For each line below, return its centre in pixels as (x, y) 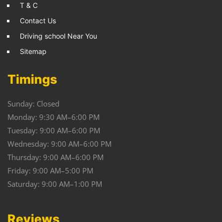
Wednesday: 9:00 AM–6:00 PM (59, 144)
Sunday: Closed (33, 104)
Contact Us (38, 21)
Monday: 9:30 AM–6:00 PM (54, 117)
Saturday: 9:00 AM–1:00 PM (55, 184)
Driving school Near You (58, 36)
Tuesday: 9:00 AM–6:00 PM (54, 130)
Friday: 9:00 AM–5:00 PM (50, 170)
